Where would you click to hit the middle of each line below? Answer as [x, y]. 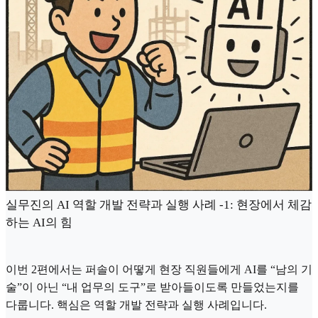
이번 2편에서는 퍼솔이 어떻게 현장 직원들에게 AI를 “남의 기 [159, 270]
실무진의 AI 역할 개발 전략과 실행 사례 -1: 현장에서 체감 [159, 204]
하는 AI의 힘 [39, 222]
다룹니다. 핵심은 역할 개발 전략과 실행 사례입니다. [136, 305]
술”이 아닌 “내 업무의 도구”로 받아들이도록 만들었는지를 [152, 287]
